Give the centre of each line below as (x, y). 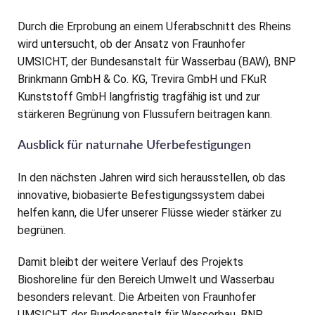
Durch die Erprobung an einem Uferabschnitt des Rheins (154, 27)
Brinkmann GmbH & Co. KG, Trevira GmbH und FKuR (142, 79)
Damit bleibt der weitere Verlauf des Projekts (130, 262)
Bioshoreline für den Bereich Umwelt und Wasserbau (146, 280)
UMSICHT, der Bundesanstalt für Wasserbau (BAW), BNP (157, 62)
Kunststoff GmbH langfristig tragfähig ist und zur (139, 97)
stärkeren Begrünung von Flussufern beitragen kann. (145, 115)
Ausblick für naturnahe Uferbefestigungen (134, 146)
